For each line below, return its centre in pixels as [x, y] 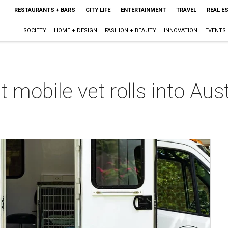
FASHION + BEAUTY [130, 30]
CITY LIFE [98, 10]
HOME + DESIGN [75, 30]
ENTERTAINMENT [143, 10]
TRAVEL [186, 10]
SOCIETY [35, 30]
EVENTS [215, 30]
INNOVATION [180, 30]
